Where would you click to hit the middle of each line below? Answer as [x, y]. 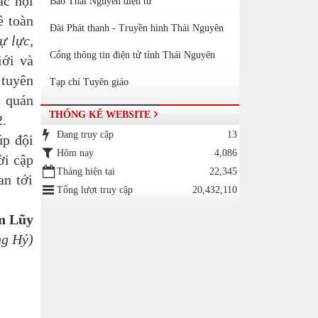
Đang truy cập [85, 135]
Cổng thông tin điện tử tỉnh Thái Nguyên [132, 55]
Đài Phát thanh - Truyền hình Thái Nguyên [136, 28]
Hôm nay [75, 153]
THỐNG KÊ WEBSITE [99, 115]
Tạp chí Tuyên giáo [89, 82]
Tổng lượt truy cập [94, 190]
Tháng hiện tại [86, 171]
